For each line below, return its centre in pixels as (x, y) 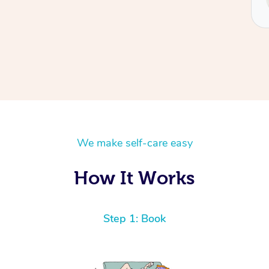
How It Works (134, 178)
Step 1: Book (134, 219)
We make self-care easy (134, 143)
